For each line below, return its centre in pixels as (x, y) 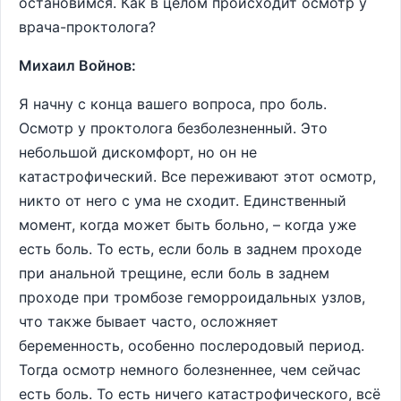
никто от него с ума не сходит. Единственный (183, 200)
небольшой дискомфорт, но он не (138, 152)
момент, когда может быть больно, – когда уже (188, 225)
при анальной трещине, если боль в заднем (174, 273)
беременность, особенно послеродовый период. (192, 346)
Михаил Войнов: (77, 65)
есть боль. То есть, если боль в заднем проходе (190, 249)
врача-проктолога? (87, 27)
